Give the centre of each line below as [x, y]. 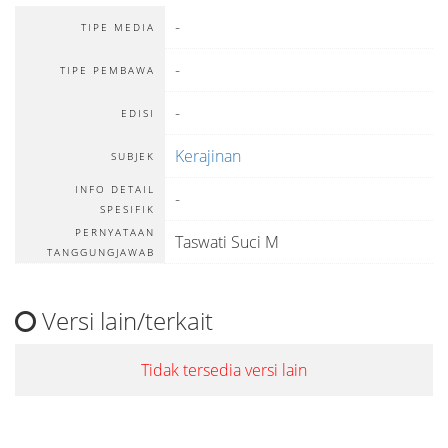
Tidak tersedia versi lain [224, 370]
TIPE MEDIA [118, 27]
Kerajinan [208, 156]
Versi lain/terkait [124, 320]
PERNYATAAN [115, 232]
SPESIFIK [127, 209]
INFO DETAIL [115, 189]
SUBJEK [133, 156]
